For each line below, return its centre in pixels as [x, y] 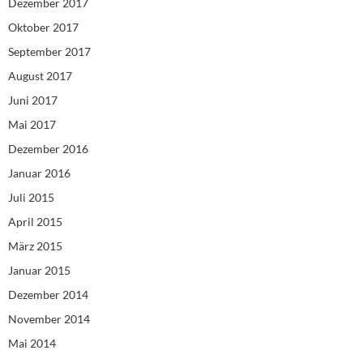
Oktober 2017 [43, 28]
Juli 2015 [31, 198]
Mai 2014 [32, 344]
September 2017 [49, 52]
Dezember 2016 [48, 149]
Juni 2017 [33, 100]
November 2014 [49, 319]
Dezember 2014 [48, 295]
